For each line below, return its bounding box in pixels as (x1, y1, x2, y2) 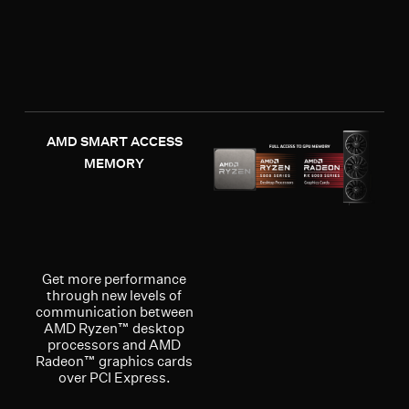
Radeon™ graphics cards (36, 351, 194, 370)
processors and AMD (47, 335, 182, 353)
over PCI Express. (58, 368, 171, 386)
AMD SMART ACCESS (46, 132, 183, 150)
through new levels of (47, 286, 183, 304)
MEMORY (84, 154, 145, 172)
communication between (35, 302, 194, 320)
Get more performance (42, 269, 187, 288)
